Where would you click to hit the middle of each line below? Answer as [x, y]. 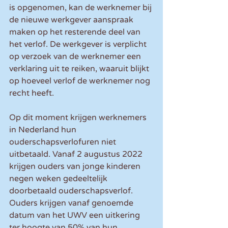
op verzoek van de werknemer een [76, 57]
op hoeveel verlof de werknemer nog [81, 81]
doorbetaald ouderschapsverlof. [72, 191]
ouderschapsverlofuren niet [64, 142]
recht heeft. [32, 93]
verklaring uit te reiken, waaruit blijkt [80, 69]
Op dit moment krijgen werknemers [79, 118]
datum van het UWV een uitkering [76, 216]
